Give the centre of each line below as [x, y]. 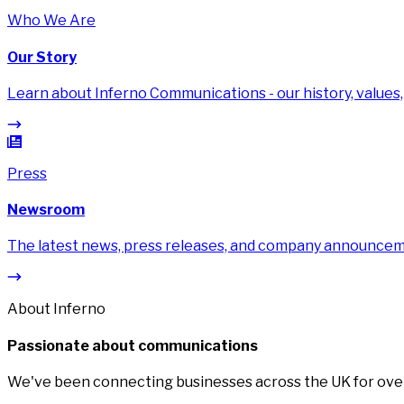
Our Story [42, 57]
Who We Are [51, 21]
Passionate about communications [133, 345]
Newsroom [46, 210]
